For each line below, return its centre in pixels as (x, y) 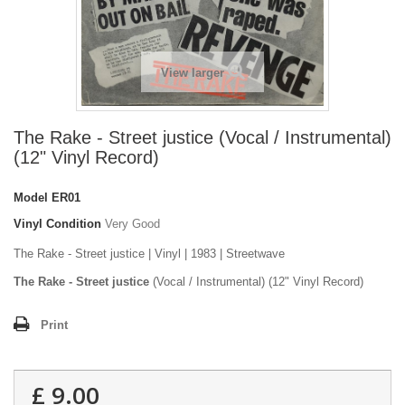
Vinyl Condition (57, 224)
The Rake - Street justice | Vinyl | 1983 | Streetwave (149, 254)
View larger (192, 73)
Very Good (132, 224)
